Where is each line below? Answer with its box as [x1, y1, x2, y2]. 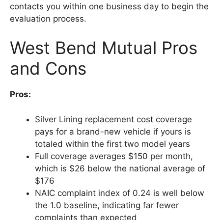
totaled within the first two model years [35, 138, 190, 149]
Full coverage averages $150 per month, [35, 151, 193, 161]
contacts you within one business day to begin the [10, 1, 209, 11]
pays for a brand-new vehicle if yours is [35, 126, 191, 137]
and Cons [10, 58, 86, 79]
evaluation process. [10, 13, 86, 24]
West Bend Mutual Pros [10, 37, 197, 58]
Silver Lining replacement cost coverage [35, 114, 192, 124]
